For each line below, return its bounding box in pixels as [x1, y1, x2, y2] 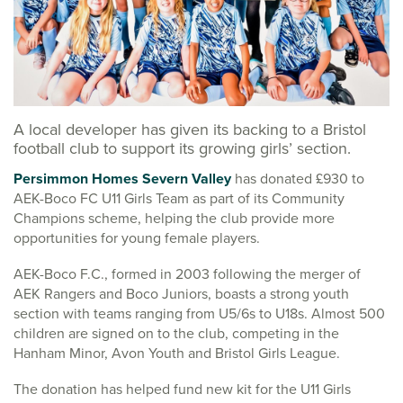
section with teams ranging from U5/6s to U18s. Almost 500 [13, 302, 385, 324]
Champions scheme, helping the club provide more [13, 207, 335, 228]
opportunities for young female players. [13, 227, 260, 248]
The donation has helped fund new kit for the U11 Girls [13, 378, 351, 399]
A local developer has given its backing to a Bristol [13, 117, 366, 141]
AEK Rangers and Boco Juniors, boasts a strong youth [13, 282, 349, 304]
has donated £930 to [231, 167, 364, 189]
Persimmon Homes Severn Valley [13, 167, 231, 189]
